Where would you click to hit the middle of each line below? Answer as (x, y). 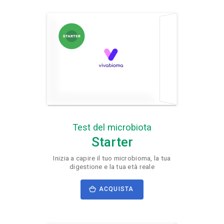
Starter (112, 142)
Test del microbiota (112, 127)
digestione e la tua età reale (112, 166)
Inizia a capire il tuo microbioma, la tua (112, 158)
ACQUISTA (116, 189)
